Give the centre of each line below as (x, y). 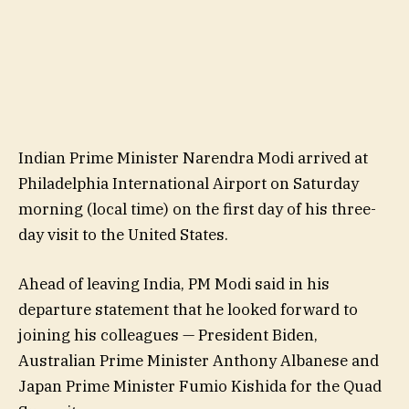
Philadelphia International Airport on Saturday (189, 183)
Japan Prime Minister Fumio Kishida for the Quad (200, 387)
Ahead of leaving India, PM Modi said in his (174, 284)
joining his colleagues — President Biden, (168, 336)
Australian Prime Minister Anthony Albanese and (199, 361)
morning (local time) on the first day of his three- (197, 209)
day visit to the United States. (123, 234)
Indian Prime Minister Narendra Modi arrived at (193, 157)
